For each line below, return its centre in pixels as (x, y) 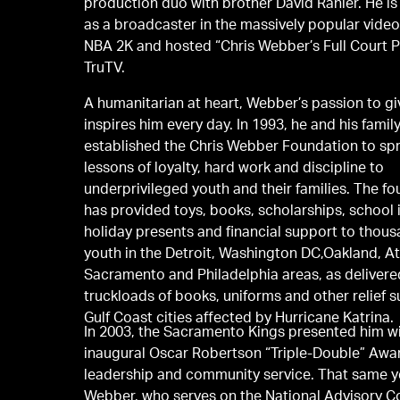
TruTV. (105, 69)
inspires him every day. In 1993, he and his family (161, 126)
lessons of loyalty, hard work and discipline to (234, 169)
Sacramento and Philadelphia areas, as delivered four (215, 276)
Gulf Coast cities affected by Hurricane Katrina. (239, 319)
